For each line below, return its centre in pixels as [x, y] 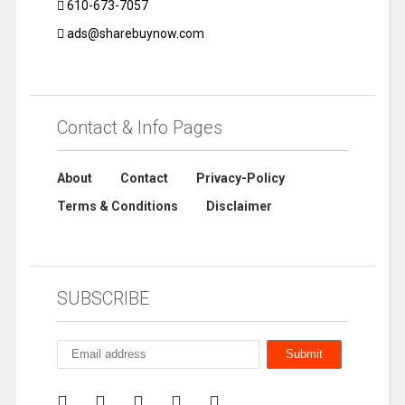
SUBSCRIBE [103, 298]
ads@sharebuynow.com [134, 33]
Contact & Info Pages [139, 127]
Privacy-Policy [240, 178]
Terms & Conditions [117, 206]
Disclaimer [239, 206]
